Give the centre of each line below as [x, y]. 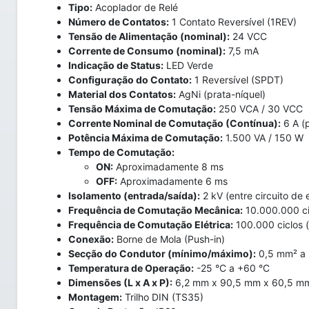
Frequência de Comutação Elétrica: [151, 225]
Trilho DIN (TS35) [163, 297]
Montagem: [95, 297]
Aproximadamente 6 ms [172, 181]
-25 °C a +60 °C [232, 268]
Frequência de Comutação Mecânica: [156, 210]
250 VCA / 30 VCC [259, 109]
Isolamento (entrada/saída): [134, 196]
